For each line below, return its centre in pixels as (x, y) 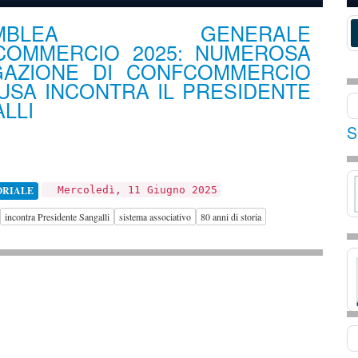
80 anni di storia (231, 216)
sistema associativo (155, 216)
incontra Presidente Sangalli (57, 216)
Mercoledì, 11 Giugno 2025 (131, 190)
